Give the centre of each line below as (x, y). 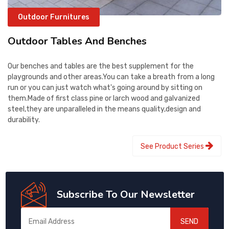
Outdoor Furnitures (54, 17)
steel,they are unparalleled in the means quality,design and (104, 109)
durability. (24, 120)
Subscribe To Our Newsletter (125, 195)
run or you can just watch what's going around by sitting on (105, 88)
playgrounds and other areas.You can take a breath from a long (111, 77)
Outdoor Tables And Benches (77, 41)
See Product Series (173, 147)
